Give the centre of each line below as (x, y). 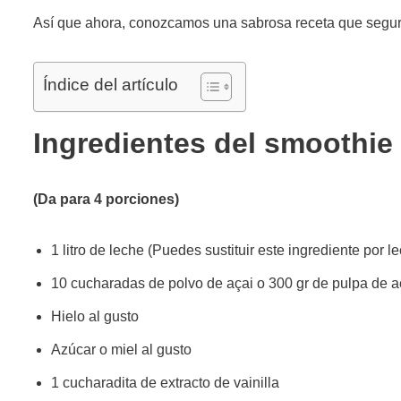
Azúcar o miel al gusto (121, 349)
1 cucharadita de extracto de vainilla (165, 382)
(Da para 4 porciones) (106, 199)
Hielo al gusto (95, 316)
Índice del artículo (111, 84)
